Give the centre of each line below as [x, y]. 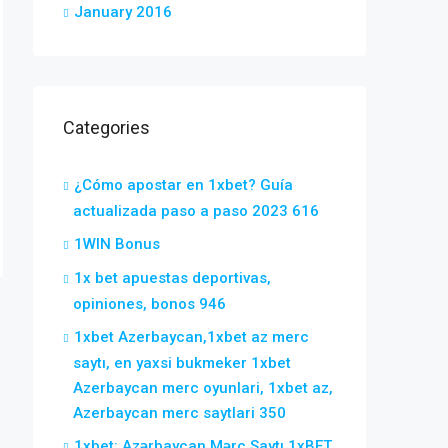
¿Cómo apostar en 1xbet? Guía [183, 185]
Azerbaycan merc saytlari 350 [179, 413]
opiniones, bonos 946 [149, 304]
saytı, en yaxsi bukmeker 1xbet [182, 363]
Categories [106, 127]
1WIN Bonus [117, 244]
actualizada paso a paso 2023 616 [196, 211]
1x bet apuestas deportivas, [172, 278]
